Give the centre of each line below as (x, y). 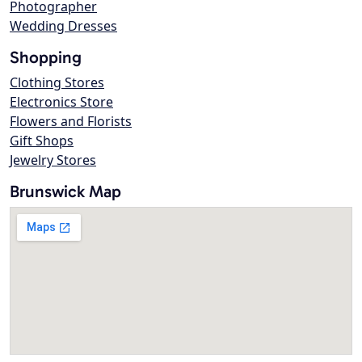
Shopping (46, 57)
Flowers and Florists (71, 122)
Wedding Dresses (63, 26)
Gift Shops (42, 141)
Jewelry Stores (53, 160)
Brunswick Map (65, 192)
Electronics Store (61, 102)
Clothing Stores (57, 83)
